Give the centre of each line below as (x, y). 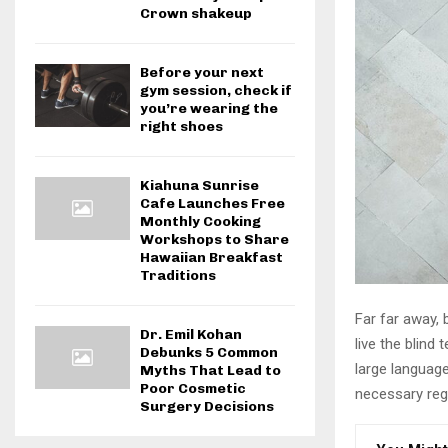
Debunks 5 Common (209, 352)
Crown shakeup (196, 13)
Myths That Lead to (210, 370)
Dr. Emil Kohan (191, 334)
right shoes (181, 126)
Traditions (178, 275)
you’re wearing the (209, 108)
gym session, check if (216, 90)
